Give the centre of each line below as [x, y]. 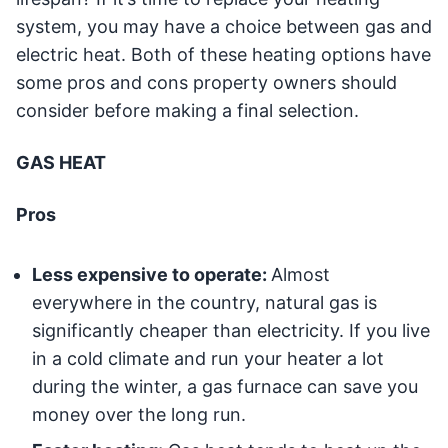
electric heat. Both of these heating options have [223, 55]
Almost [300, 275]
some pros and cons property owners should [206, 83]
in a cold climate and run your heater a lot [208, 359]
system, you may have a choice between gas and [224, 27]
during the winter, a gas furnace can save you [225, 387]
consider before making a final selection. [187, 111]
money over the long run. [139, 415]
